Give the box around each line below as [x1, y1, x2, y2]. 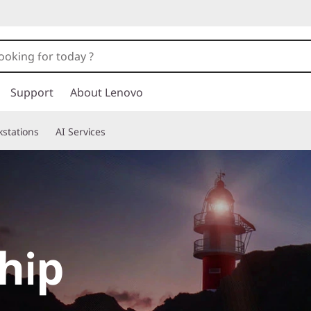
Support [10, 85, 53, 100]
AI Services [56, 125, 106, 138]
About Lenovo [70, 85, 143, 100]
